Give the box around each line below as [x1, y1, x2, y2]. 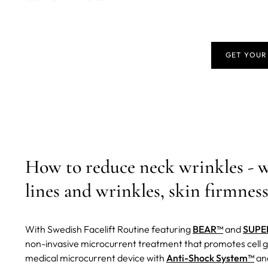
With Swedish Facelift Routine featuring [25, 223, 193, 236]
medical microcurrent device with [25, 252, 166, 264]
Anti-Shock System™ [166, 252, 254, 264]
